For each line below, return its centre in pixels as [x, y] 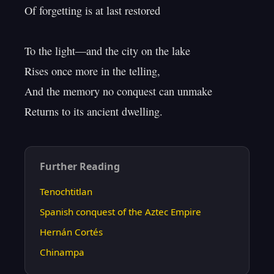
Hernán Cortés [71, 232]
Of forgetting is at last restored [92, 10]
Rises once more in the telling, [92, 71]
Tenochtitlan [66, 191]
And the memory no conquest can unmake [118, 91]
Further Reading [80, 166]
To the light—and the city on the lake [107, 51]
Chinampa [62, 252]
